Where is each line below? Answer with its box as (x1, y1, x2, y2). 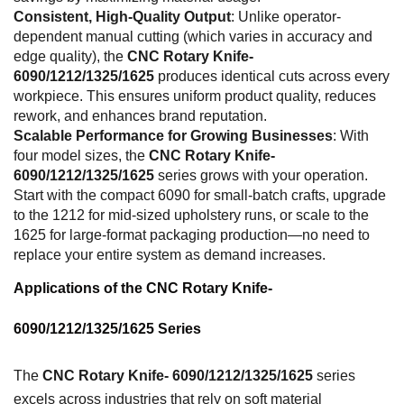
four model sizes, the (14, 147, 149, 163)
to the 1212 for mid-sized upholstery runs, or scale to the (14, 207, 369, 223)
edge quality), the (14, 48, 127, 64)
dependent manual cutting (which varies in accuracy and (14, 28, 372, 44)
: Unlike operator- (231, 8, 341, 24)
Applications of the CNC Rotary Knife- (14, 280, 272, 296)
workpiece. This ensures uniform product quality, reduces (14, 87, 376, 104)
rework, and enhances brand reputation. (14, 107, 267, 124)
